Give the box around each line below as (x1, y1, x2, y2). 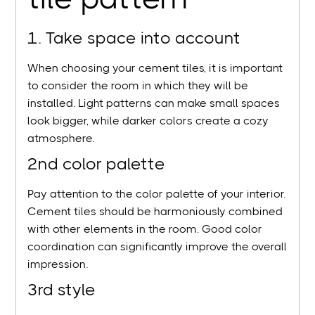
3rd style (27, 280, 96, 300)
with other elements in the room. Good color (27, 222, 263, 236)
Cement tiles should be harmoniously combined (27, 205, 283, 219)
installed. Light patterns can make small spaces (27, 96, 281, 110)
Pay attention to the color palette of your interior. (27, 187, 286, 201)
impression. (27, 257, 89, 271)
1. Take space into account (27, 28, 241, 49)
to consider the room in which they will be (27, 79, 249, 93)
